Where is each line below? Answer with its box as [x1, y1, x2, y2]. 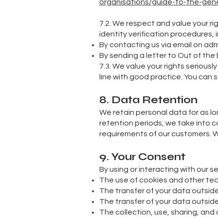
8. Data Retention [99, 94, 198, 106]
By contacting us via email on [99, 41, 204, 49]
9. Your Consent [99, 151, 185, 163]
